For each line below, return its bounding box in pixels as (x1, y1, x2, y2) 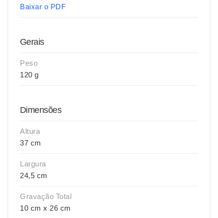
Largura (20, 160, 46, 168)
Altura (20, 127, 40, 135)
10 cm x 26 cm (20, 204, 71, 212)
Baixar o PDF (20, 2, 66, 11)
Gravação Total (20, 192, 72, 200)
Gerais (20, 37, 44, 47)
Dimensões (20, 105, 62, 115)
